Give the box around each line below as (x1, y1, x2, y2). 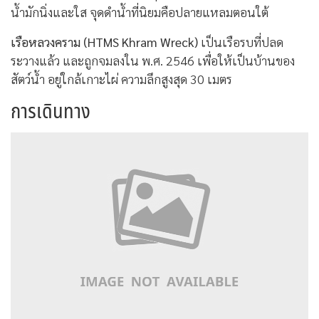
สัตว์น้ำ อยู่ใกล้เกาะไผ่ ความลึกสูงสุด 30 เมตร (11, 70, 232, 87)
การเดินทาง (11, 95, 90, 127)
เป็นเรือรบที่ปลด (198, 33, 283, 50)
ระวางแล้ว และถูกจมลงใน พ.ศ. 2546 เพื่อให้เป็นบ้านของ (11, 51, 295, 68)
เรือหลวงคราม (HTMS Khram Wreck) (11, 33, 198, 50)
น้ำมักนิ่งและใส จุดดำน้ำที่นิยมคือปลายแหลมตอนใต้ (11, 3, 268, 20)
